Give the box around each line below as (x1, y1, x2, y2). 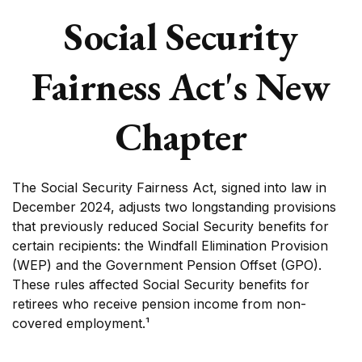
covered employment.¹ (12, 315, 149, 331)
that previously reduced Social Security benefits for (12, 218, 329, 234)
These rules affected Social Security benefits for (12, 276, 309, 293)
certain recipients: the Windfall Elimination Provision (12, 238, 328, 254)
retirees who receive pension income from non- (12, 296, 306, 312)
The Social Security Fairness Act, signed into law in (12, 179, 326, 196)
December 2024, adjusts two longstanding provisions (12, 199, 336, 215)
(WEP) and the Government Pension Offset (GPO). (12, 257, 322, 273)
